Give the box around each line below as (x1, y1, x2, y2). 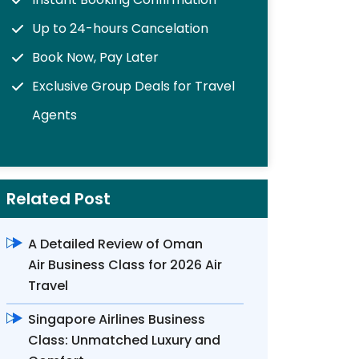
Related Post (6, 188, 111, 210)
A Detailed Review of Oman (28, 235, 203, 253)
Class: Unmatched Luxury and (28, 331, 220, 349)
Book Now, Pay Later (32, 48, 159, 67)
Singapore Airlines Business (28, 310, 205, 329)
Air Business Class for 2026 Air (28, 256, 222, 274)
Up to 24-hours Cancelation (32, 19, 208, 38)
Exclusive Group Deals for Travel (32, 77, 235, 95)
